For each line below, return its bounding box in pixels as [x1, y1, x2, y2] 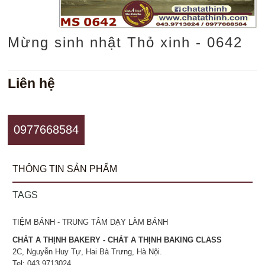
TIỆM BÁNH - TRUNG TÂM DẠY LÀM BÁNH [12, 217, 169, 227]
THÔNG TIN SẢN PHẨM [12, 163, 118, 174]
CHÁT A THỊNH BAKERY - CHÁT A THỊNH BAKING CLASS [12, 235, 222, 244]
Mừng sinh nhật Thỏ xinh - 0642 [8, 34, 243, 50]
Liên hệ [8, 75, 56, 91]
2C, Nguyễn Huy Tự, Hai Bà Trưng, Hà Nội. [12, 247, 163, 256]
